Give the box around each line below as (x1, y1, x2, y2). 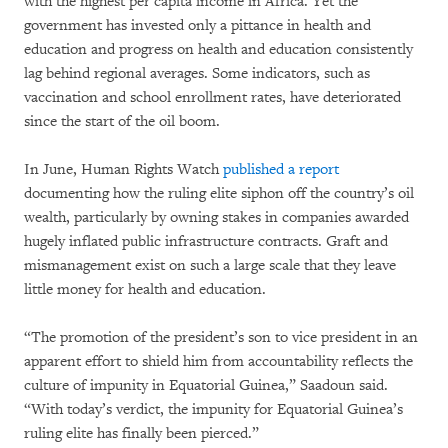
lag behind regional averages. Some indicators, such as (24, 63, 370, 83)
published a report (223, 159, 339, 179)
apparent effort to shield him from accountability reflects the (24, 351, 413, 371)
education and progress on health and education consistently (24, 39, 413, 59)
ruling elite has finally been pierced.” (24, 423, 259, 443)
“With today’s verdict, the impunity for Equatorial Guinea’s (24, 399, 403, 419)
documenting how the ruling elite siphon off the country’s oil (24, 183, 414, 203)
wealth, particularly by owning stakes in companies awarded (24, 207, 409, 227)
